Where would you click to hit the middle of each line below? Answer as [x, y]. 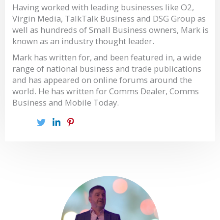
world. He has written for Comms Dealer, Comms [106, 91]
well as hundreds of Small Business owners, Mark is [110, 29]
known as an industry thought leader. [83, 41]
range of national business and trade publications [107, 68]
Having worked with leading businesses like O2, [103, 7]
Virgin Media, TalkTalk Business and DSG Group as [109, 18]
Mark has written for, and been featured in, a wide [107, 57]
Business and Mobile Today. [66, 102]
